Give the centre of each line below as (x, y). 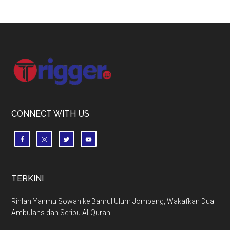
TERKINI (28, 178)
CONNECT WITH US (51, 113)
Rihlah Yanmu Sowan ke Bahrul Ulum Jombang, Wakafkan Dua (113, 201)
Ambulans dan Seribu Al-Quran (61, 212)
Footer (35, 63)
